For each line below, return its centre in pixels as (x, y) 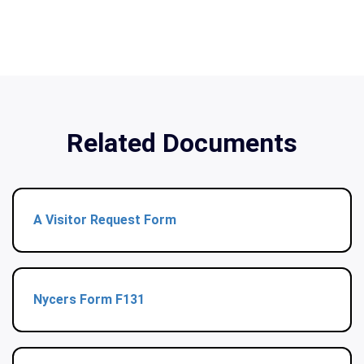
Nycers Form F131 (89, 300)
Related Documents (182, 143)
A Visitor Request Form (105, 220)
